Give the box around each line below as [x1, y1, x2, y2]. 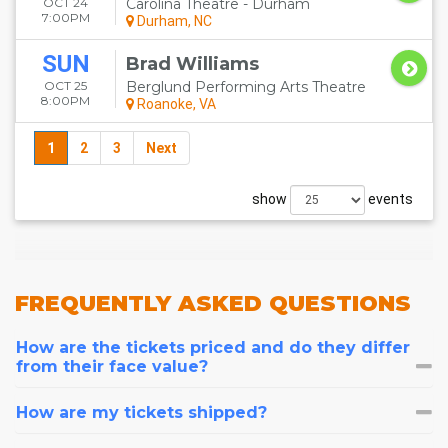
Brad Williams [126, 53, 259, 75]
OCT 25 [44, 78, 87, 93]
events [365, 191, 413, 207]
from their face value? [16, 357, 208, 376]
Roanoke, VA [134, 96, 216, 112]
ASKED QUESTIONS [178, 290, 411, 317]
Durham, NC [134, 13, 212, 29]
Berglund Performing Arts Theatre [126, 78, 366, 96]
